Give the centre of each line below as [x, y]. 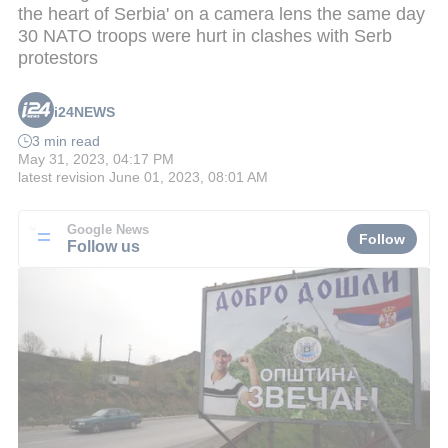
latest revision [61, 177]
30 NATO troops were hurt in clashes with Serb [205, 35]
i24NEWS [84, 112]
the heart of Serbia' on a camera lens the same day [221, 13]
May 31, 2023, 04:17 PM [96, 159]
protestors [58, 57]
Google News [108, 229]
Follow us [103, 245]
